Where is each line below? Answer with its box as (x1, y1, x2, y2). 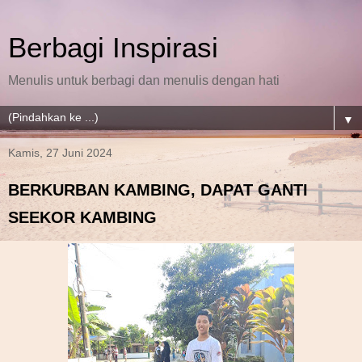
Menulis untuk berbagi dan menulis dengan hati (8, 74, 280, 87)
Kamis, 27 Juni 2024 (8, 146, 112, 159)
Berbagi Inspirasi (8, 32, 218, 63)
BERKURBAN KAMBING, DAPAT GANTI (8, 181, 308, 199)
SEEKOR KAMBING (8, 208, 157, 226)
